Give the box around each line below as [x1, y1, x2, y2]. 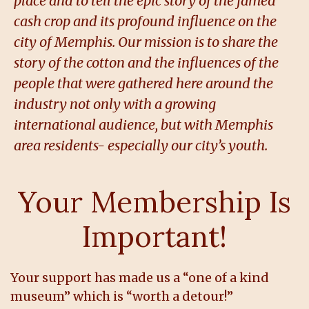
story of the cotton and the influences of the [14, 54, 279, 72]
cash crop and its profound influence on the [14, 12, 277, 30]
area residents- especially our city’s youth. [14, 137, 268, 154]
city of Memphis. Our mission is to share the [14, 33, 278, 51]
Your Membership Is [18, 183, 291, 221]
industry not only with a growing [14, 95, 216, 113]
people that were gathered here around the [14, 74, 273, 92]
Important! [82, 218, 227, 256]
